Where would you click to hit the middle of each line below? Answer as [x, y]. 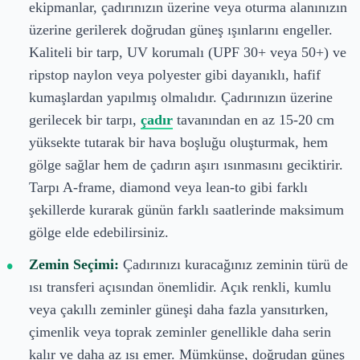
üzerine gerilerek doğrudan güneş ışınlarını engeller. [181, 29]
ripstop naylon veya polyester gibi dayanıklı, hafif [175, 74]
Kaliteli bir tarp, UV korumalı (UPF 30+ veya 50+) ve [188, 52]
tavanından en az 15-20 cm [254, 119]
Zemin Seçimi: [74, 264]
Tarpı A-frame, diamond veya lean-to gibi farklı [168, 187]
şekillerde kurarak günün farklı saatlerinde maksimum [186, 209]
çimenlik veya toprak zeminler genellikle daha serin [180, 331]
